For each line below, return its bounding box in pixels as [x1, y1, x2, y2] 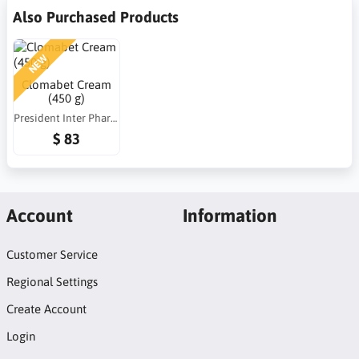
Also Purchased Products [13, 7, 179, 26]
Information [182, 204, 277, 226]
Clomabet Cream [21, 78, 111, 92]
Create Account [6, 302, 87, 317]
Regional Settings [6, 275, 98, 289]
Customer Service [6, 248, 98, 262]
